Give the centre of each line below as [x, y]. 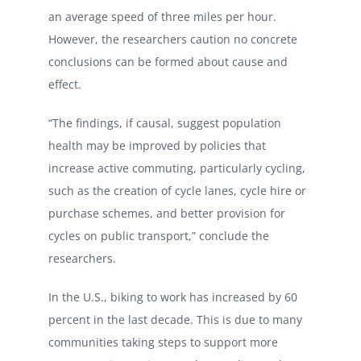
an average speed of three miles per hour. [162, 16]
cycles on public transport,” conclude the [159, 235]
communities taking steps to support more [163, 342]
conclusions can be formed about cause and [168, 61]
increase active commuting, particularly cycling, [177, 168]
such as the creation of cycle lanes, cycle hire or [177, 190]
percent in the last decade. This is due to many [175, 319]
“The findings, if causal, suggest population [165, 122]
